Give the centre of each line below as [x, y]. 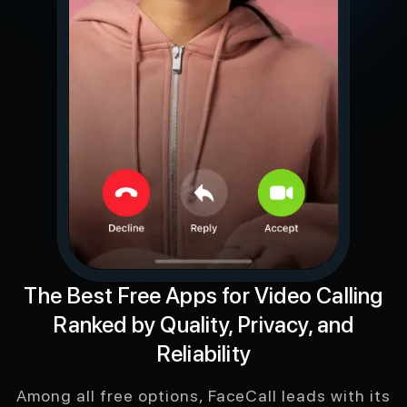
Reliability [203, 353]
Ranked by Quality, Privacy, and [203, 324]
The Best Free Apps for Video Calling [203, 295]
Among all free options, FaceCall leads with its [203, 395]
